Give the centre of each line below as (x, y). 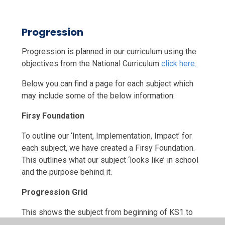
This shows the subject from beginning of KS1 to (107, 212)
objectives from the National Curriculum (91, 63)
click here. (180, 63)
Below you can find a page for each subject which (107, 83)
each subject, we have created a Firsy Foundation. (108, 148)
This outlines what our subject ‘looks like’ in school (110, 160)
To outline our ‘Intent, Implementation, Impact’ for (106, 136)
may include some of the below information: (98, 95)
